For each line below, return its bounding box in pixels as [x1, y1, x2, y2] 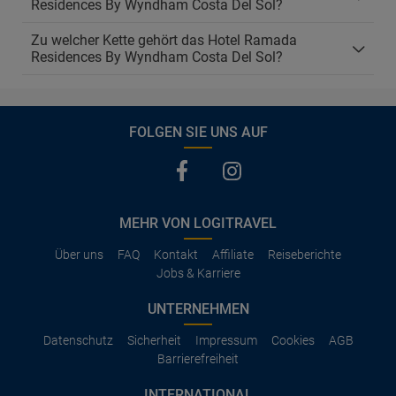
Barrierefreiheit [157, 352, 239, 366]
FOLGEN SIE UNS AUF [128, 124, 268, 141]
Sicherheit [126, 333, 181, 347]
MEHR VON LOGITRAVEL [119, 215, 277, 232]
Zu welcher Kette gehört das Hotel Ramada [31, 32, 297, 49]
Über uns [55, 247, 103, 262]
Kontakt [154, 247, 198, 262]
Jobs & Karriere [156, 266, 240, 280]
